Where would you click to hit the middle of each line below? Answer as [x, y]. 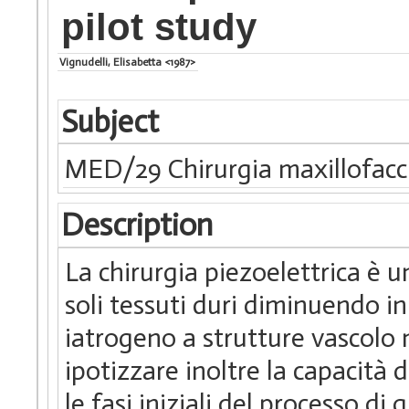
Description [136, 225]
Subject [110, 121]
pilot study [159, 26]
